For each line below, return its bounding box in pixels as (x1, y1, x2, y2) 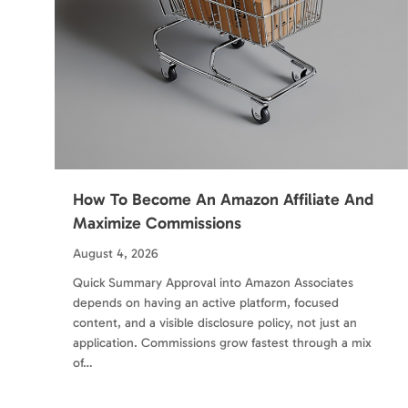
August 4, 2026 (73, 246, 158, 261)
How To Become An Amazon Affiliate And (73, 189, 373, 209)
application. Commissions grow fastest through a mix (73, 335, 372, 351)
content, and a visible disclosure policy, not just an (73, 315, 357, 331)
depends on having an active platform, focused (73, 295, 339, 311)
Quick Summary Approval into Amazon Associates (73, 275, 353, 291)
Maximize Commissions (73, 213, 241, 233)
